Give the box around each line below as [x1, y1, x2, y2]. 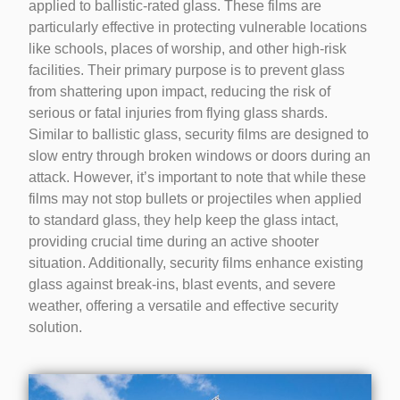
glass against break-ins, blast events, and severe [29, 276, 337, 292]
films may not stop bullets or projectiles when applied [29, 190, 362, 206]
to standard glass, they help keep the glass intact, [29, 212, 339, 228]
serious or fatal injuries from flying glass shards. [29, 104, 329, 121]
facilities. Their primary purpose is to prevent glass [29, 62, 346, 78]
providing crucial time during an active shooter [29, 233, 320, 249]
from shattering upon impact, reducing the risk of [29, 83, 331, 99]
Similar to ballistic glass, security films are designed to [29, 126, 370, 142]
